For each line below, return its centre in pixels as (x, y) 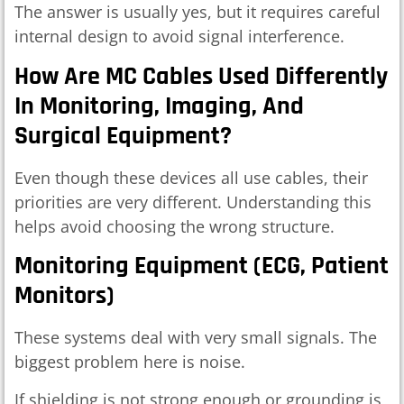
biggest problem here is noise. (130, 362)
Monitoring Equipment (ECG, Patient (202, 266)
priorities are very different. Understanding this (193, 202)
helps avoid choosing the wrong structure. (174, 226)
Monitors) (64, 296)
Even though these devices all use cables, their (191, 177)
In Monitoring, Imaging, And (159, 106)
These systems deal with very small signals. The (196, 338)
